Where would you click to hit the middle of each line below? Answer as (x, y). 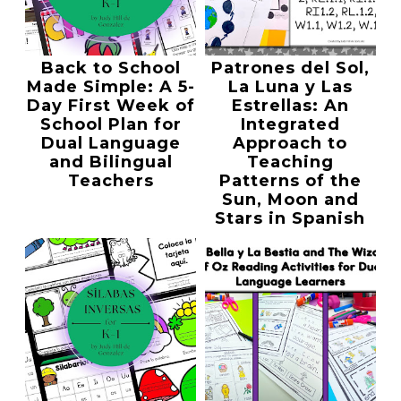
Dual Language (111, 144)
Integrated (290, 125)
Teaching (290, 162)
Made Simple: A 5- (111, 87)
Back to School (111, 68)
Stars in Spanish (290, 219)
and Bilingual (111, 162)
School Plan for (111, 125)
